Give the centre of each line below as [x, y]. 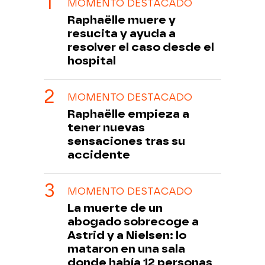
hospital [92, 60]
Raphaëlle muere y [122, 20]
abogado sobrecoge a [133, 221]
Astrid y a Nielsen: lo [127, 235]
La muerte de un [115, 208]
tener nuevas [106, 127]
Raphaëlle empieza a [128, 114]
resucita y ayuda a [122, 33]
